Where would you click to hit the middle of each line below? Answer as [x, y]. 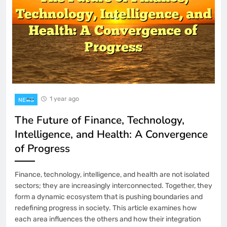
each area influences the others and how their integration [108, 219]
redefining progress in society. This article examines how [106, 208]
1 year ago [64, 98]
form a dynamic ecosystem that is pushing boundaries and [109, 197]
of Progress [42, 148]
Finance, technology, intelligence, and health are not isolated [112, 174]
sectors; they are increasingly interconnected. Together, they [113, 185]
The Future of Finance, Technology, [100, 120]
